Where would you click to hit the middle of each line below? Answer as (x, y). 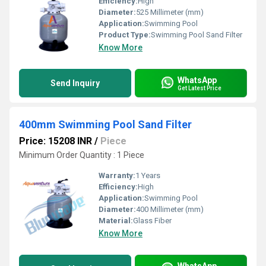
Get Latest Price (199, 88)
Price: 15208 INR (56, 141)
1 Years (148, 175)
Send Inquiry (75, 83)
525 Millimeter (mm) (170, 12)
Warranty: (117, 175)
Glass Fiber (152, 221)
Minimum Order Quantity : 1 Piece (82, 155)
